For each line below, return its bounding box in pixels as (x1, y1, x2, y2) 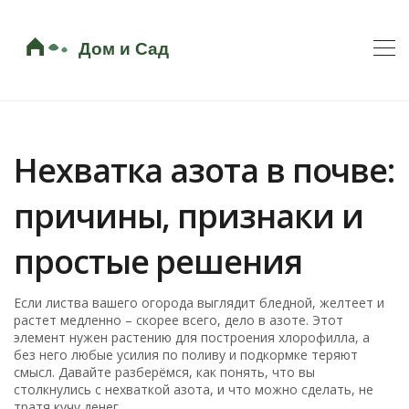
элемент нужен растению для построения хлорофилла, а (14, 328, 371, 346)
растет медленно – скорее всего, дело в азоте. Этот (14, 310, 344, 329)
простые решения (14, 238, 302, 284)
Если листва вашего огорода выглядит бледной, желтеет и (14, 293, 385, 311)
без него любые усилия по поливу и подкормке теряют (14, 345, 359, 363)
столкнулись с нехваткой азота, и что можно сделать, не (14, 380, 374, 398)
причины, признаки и (14, 193, 363, 238)
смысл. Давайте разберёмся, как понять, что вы (14, 362, 316, 381)
